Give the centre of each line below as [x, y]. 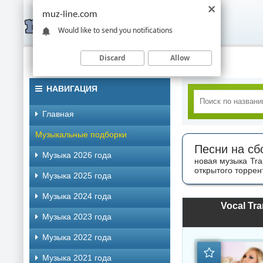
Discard [112, 58]
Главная [58, 114]
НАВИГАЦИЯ [72, 89]
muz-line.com [70, 14]
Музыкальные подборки [81, 134]
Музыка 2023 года [77, 217]
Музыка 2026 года [77, 155]
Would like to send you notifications [115, 30]
